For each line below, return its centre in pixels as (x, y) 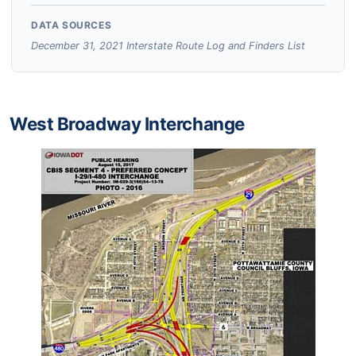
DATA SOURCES (72, 25)
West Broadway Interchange (127, 124)
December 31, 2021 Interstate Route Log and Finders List (168, 46)
